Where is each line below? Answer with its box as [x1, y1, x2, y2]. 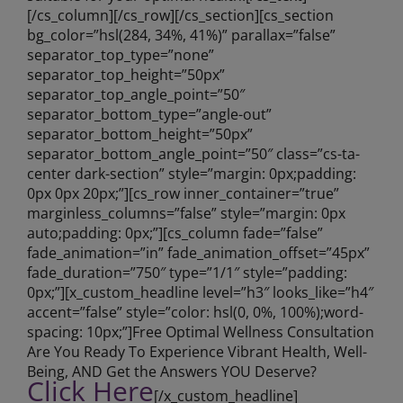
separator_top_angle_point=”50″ [26, 85, 245, 104]
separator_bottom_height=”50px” [26, 124, 253, 144]
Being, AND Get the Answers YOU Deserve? [26, 362, 317, 381]
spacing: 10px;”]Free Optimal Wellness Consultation [26, 322, 374, 342]
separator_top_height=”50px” [26, 65, 225, 85]
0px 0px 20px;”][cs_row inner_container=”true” [26, 184, 339, 203]
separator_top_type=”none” [26, 45, 214, 65]
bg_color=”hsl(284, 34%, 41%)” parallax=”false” [26, 25, 336, 45]
